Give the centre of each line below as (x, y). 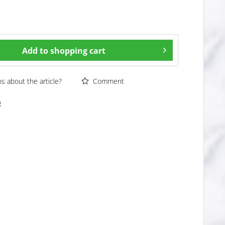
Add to (35, 51)
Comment (108, 81)
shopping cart (78, 51)
